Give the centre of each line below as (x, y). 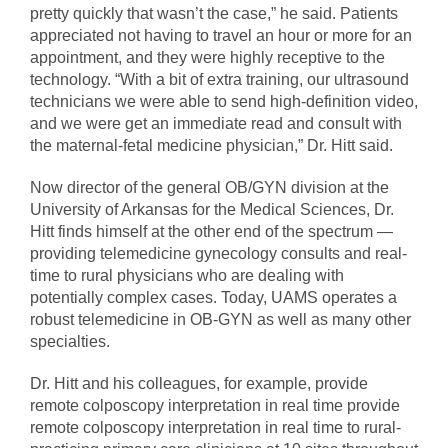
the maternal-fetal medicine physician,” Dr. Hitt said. (211, 146)
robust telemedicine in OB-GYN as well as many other (220, 320)
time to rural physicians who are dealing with (187, 276)
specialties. (70, 342)
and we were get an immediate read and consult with (216, 124)
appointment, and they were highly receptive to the (207, 58)
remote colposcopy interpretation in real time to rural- (215, 428)
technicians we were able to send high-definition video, (224, 102)
